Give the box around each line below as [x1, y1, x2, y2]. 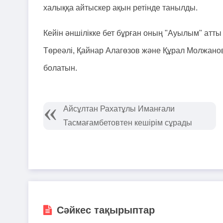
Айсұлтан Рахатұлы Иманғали [63, 105, 175, 113]
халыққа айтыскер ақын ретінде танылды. [43, 3, 200, 12]
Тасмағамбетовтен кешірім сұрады [63, 118, 192, 127]
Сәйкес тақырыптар [57, 205, 155, 216]
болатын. [43, 64, 77, 72]
